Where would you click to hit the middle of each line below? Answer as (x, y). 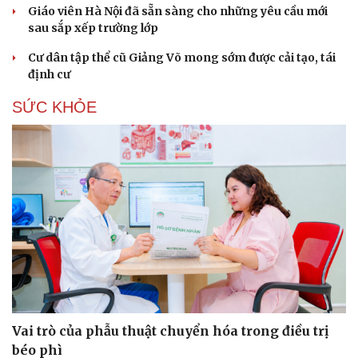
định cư (49, 75)
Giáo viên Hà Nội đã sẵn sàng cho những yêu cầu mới (178, 12)
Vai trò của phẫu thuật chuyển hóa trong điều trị (170, 330)
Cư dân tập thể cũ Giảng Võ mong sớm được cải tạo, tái (182, 58)
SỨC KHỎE (54, 107)
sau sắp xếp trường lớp (93, 28)
